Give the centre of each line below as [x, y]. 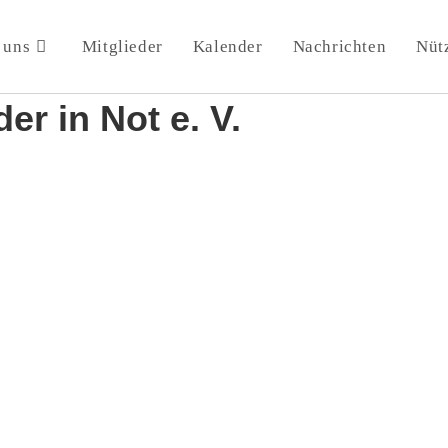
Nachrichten [339, 46]
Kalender [227, 46]
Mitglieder [122, 46]
